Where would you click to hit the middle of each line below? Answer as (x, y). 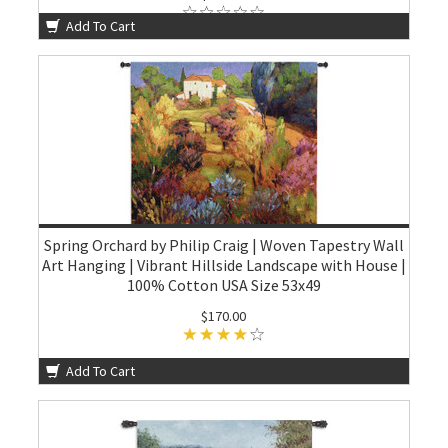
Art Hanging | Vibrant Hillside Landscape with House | (223, 265)
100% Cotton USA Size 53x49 (223, 285)
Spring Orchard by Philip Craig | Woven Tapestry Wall (223, 245)
